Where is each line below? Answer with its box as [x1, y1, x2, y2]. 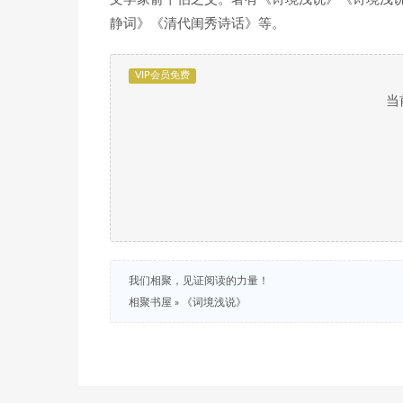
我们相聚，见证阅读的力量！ [129, 275, 269, 286]
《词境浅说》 [182, 297, 246, 308]
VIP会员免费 [134, 70, 190, 81]
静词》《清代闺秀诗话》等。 [110, 17, 285, 31]
